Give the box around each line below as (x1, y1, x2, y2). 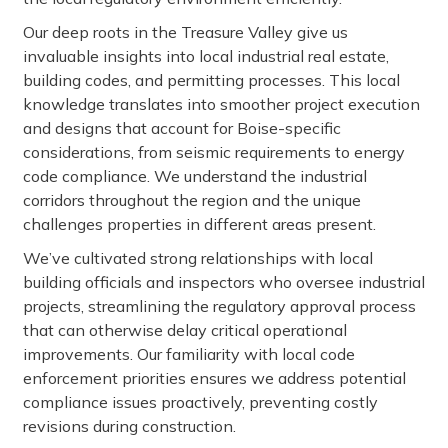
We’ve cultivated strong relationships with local (23, 248, 373, 268)
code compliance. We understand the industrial (23, 166, 367, 186)
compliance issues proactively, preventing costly (23, 392, 378, 412)
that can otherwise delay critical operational (23, 320, 347, 340)
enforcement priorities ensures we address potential (23, 368, 406, 388)
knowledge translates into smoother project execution (23, 94, 420, 114)
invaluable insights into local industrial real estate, (23, 46, 389, 66)
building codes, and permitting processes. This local (23, 70, 400, 90)
